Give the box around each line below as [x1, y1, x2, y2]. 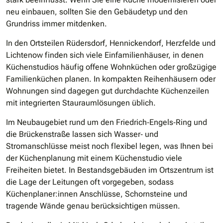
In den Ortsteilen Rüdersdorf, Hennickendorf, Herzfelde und [6, 38, 216, 48]
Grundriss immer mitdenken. [6, 19, 107, 29]
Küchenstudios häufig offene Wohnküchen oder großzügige [6, 62, 217, 72]
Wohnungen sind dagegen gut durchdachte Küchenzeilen [6, 86, 209, 96]
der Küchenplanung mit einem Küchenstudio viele [6, 153, 182, 163]
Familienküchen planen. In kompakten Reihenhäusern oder [6, 74, 216, 84]
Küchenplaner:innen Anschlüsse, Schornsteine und [6, 189, 187, 199]
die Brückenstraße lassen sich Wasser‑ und [6, 129, 158, 139]
